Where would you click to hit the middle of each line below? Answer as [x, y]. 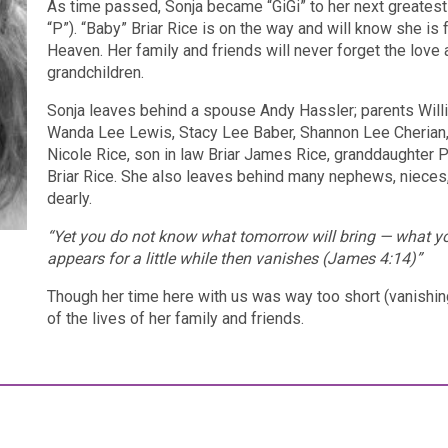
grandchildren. [96, 72]
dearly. [70, 198]
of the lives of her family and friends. [176, 318]
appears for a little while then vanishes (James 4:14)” [235, 258]
